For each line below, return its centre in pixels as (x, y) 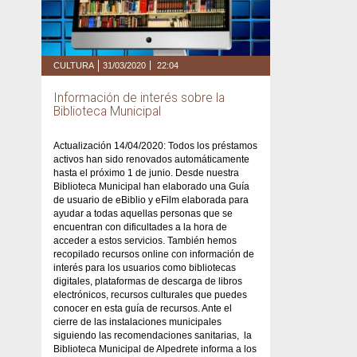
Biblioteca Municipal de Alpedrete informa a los (155, 349)
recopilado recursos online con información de (154, 254)
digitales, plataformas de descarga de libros (148, 281)
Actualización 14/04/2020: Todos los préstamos (155, 145)
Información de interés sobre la (139, 98)
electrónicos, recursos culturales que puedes (150, 294)
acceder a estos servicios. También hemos (145, 240)
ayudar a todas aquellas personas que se (143, 213)
